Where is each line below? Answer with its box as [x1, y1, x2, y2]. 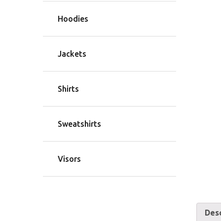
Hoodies [58, 14, 88, 24]
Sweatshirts [58, 119, 101, 129]
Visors [58, 154, 81, 164]
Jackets [58, 49, 86, 59]
